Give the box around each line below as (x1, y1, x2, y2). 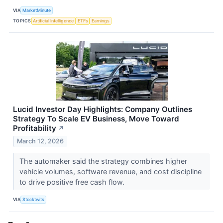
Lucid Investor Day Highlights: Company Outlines (13, 105, 192, 114)
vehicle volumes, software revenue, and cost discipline (19, 167, 202, 176)
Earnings (92, 17, 110, 23)
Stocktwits (22, 197, 45, 203)
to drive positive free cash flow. (19, 177, 126, 186)
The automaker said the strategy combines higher (19, 156, 187, 165)
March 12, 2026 (17, 137, 64, 145)
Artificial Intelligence (33, 17, 74, 23)
